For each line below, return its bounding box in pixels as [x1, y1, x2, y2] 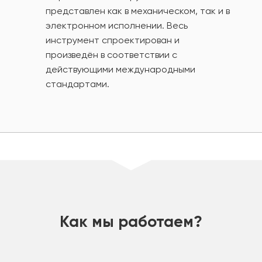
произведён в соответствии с [46, 49, 177, 60]
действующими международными [46, 63, 195, 75]
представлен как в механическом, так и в [46, 5, 230, 16]
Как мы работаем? [60, 211, 202, 231]
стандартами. [46, 78, 109, 89]
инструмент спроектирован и [46, 34, 180, 46]
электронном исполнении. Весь [46, 19, 188, 31]
